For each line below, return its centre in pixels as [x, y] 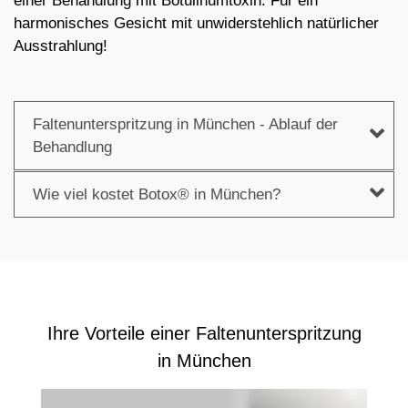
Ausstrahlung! [61, 46]
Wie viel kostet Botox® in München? [157, 195]
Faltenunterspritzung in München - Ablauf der [185, 125]
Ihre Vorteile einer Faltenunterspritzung [204, 334]
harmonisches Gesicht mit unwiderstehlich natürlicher [196, 24]
